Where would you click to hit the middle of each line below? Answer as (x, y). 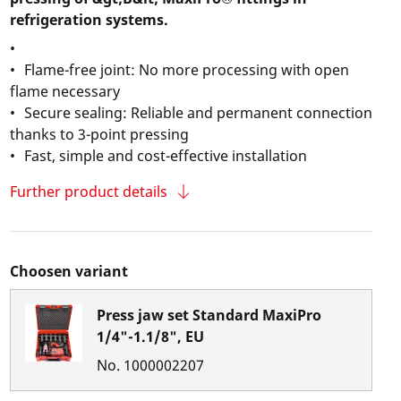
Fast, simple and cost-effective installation (158, 156)
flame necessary (64, 91)
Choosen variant (68, 271)
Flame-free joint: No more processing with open (179, 70)
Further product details (88, 192)
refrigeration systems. (89, 20)
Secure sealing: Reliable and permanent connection (191, 113)
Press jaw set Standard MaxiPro (209, 315)
